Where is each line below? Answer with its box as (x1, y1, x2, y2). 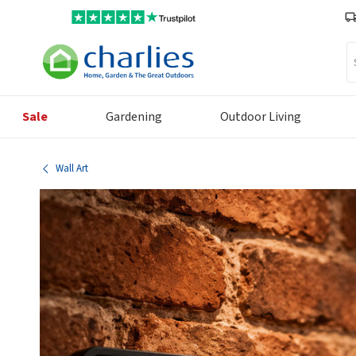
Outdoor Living (219, 108, 301, 126)
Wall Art (56, 161, 88, 176)
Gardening (105, 108, 162, 126)
